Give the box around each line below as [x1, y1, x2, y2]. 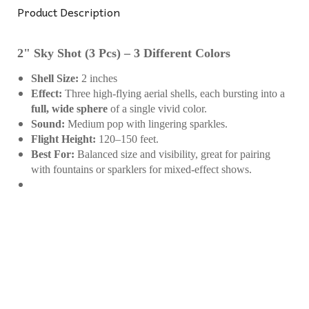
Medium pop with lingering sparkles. [65, 118, 228, 130]
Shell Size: [31, 72, 79, 84]
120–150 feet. [96, 133, 159, 145]
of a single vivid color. [108, 103, 207, 114]
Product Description [17, 3, 120, 21]
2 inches [79, 72, 117, 84]
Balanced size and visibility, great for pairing [74, 148, 270, 160]
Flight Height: [31, 133, 96, 145]
